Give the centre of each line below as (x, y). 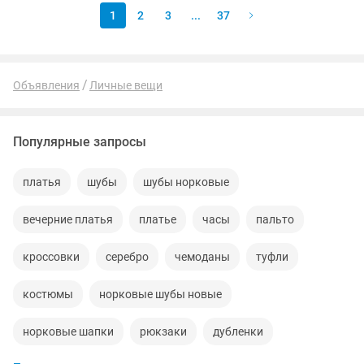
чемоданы (202, 257)
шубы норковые (186, 182)
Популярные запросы (80, 142)
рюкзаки (163, 331)
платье (158, 219)
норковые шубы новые (160, 294)
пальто (275, 219)
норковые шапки (68, 331)
